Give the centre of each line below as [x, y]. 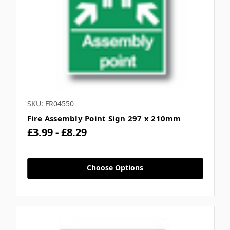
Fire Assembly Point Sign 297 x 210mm [104, 118]
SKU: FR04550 [50, 104]
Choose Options [115, 167]
